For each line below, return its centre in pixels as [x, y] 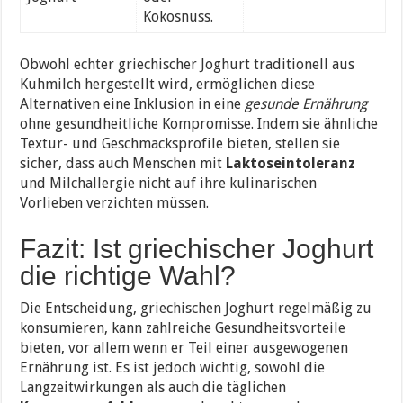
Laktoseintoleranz [291, 163]
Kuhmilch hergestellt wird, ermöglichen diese [168, 84]
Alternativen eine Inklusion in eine [133, 103]
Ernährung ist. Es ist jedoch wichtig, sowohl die [173, 367]
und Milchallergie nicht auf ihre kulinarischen [169, 183]
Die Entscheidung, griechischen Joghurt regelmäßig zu [196, 308]
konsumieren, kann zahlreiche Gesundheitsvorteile [183, 327]
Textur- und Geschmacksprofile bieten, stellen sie [180, 143]
